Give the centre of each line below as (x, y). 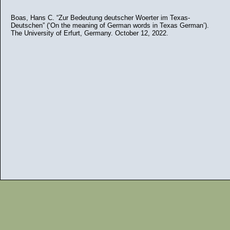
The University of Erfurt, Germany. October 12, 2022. (90, 33)
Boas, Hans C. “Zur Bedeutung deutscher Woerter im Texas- (100, 18)
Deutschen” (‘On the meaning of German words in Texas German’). (110, 25)
